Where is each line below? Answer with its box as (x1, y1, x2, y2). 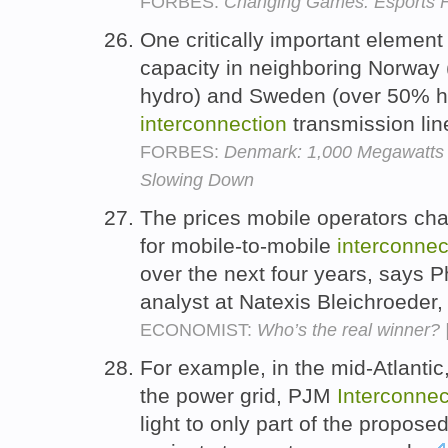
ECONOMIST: (140, 319, 257, 340)
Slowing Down (140, 169, 254, 190)
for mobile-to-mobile (140, 233, 337, 257)
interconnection (140, 111, 287, 135)
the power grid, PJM (140, 383, 337, 407)
